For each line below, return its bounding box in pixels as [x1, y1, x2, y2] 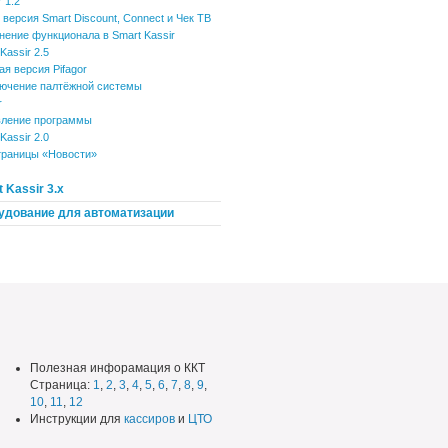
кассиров [124, 412, 175, 426]
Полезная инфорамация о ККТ [30, 361, 205, 375]
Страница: [30, 378, 93, 392]
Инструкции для [30, 412, 124, 426]
